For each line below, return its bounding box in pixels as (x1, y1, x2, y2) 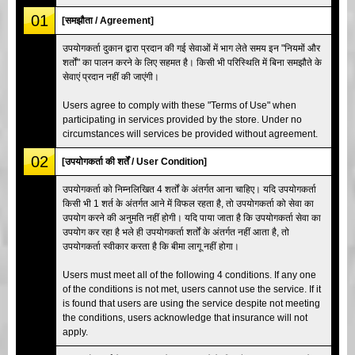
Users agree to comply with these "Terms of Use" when (63, 99, 296, 111)
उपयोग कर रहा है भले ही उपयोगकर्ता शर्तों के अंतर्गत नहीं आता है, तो (63, 226, 289, 238)
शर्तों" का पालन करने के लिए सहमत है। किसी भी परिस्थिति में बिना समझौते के (63, 56, 322, 68)
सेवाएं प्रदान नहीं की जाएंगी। (63, 71, 159, 82)
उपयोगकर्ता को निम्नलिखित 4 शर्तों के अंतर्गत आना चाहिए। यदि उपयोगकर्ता (63, 183, 316, 195)
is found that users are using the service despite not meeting (63, 297, 320, 309)
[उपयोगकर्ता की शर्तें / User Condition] (62, 155, 207, 167)
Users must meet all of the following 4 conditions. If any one (63, 269, 316, 281)
